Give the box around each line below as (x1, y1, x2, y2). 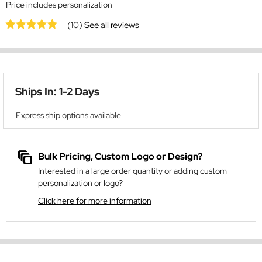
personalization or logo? (38, 178, 123, 189)
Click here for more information (38, 195, 151, 206)
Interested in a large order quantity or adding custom (38, 166, 227, 177)
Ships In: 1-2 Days (15, 85, 99, 99)
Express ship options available (16, 109, 122, 121)
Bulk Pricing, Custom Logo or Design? (38, 150, 202, 163)
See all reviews (84, 19, 139, 32)
